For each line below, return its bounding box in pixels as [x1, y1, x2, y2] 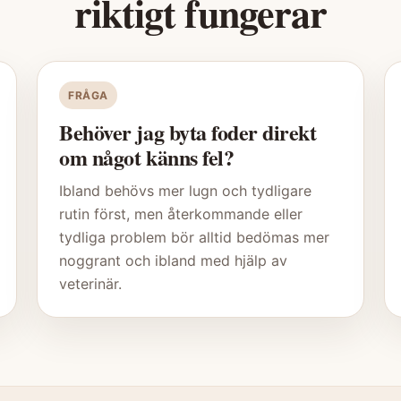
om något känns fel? [59, 141, 235, 174]
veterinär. [59, 275, 123, 294]
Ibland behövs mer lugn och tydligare [59, 182, 312, 200]
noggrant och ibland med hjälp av [59, 252, 288, 270]
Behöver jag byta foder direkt [59, 116, 317, 149]
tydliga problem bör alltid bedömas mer [59, 228, 330, 247]
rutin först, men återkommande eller [59, 205, 303, 224]
